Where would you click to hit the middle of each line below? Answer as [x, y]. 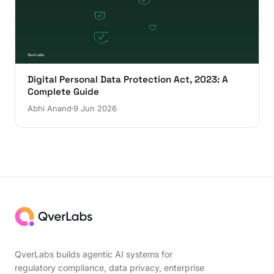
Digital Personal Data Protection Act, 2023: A [128, 79]
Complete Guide [63, 91]
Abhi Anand [50, 108]
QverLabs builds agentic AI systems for [94, 254]
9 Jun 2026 [95, 108]
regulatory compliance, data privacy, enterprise [109, 267]
